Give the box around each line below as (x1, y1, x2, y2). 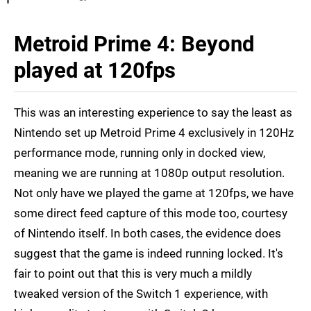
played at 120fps (14, 58, 176, 84)
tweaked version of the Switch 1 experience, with (14, 287, 268, 301)
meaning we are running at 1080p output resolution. (14, 166, 285, 180)
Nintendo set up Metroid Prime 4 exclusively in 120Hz (14, 126, 294, 140)
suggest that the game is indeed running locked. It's (14, 246, 283, 261)
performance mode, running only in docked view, (14, 146, 265, 160)
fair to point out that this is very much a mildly (14, 267, 252, 281)
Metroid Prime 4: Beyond (14, 31, 254, 58)
